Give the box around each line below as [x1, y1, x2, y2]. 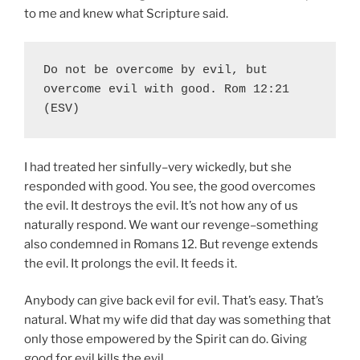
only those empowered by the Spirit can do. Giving [24, 332, 307, 347]
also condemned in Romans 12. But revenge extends [24, 236, 318, 252]
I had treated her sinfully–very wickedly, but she [24, 159, 292, 174]
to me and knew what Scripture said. [24, 6, 228, 22]
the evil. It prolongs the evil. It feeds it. [24, 256, 237, 271]
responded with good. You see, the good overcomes [24, 178, 316, 194]
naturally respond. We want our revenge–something [24, 217, 318, 232]
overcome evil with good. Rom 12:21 [43, 82, 289, 96]
